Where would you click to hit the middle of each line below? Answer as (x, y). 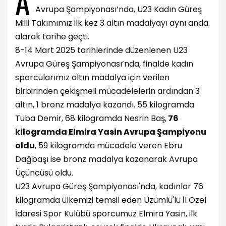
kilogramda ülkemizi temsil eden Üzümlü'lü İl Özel (111, 200)
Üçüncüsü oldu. (44, 173)
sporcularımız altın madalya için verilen (92, 77)
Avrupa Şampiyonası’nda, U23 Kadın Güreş (119, 9)
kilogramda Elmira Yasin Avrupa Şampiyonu (111, 132)
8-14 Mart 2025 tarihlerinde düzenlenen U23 (101, 50)
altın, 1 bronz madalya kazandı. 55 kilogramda (105, 104)
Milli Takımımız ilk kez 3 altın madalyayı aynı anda (112, 23)
